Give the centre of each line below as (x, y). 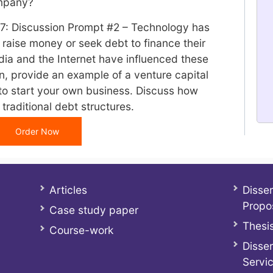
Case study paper (94, 210)
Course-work (81, 230)
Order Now (37, 131)
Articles (68, 190)
